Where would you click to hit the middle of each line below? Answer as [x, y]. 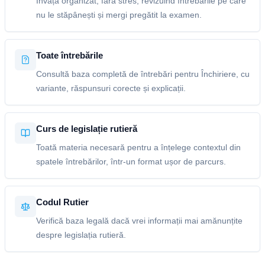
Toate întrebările [70, 55]
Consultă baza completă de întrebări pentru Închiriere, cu [143, 74]
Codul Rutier [62, 202]
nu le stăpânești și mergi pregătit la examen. [119, 15]
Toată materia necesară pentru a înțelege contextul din [138, 147]
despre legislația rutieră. [81, 235]
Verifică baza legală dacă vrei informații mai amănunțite [139, 221]
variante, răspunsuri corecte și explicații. [111, 88]
